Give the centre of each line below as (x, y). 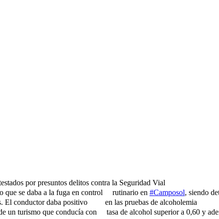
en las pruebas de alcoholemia (150, 202)
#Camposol (167, 192)
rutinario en (130, 192)
